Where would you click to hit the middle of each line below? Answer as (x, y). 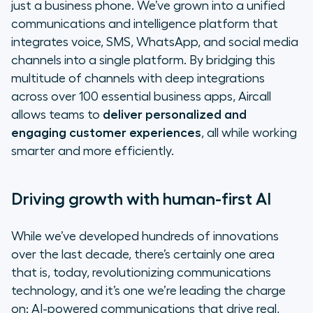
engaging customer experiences (106, 133)
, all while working (249, 133)
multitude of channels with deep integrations (138, 79)
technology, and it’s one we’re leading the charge (148, 291)
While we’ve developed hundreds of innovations (145, 236)
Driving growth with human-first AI (141, 199)
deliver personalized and (175, 115)
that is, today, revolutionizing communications (141, 273)
